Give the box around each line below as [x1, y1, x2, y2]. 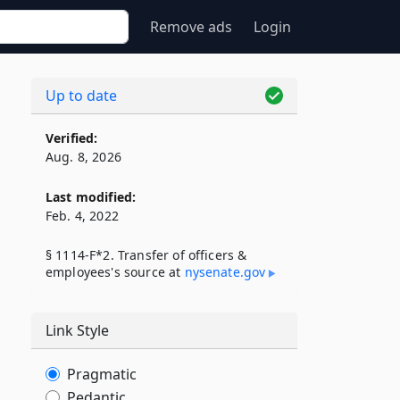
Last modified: [46, 188, 137, 205]
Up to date [46, 86, 117, 105]
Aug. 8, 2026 [46, 148, 121, 165]
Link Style [46, 321, 109, 340]
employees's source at [46, 263, 185, 280]
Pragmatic [67, 364, 137, 384]
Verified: [46, 129, 98, 146]
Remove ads [150, 17, 232, 37]
